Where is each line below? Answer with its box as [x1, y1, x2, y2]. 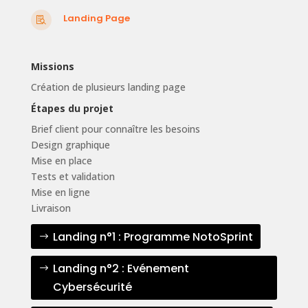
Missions [30, 59, 74, 73]
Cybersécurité [52, 279, 132, 296]
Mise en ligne [30, 185, 90, 199]
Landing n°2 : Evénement [52, 261, 189, 277]
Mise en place [30, 153, 92, 167]
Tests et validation [30, 169, 115, 183]
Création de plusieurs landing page [30, 80, 186, 93]
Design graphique [30, 137, 110, 151]
